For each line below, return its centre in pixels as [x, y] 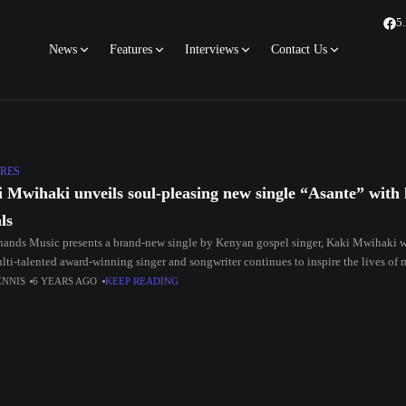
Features [131, 49]
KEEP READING [142, 281]
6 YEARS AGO [66, 281]
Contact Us [299, 49]
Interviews [212, 49]
